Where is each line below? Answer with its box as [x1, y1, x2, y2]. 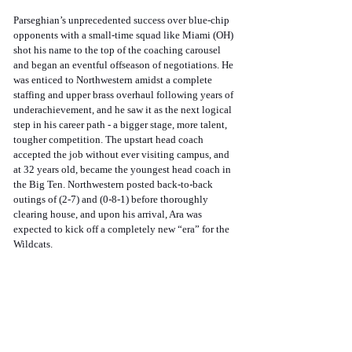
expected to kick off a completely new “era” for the [13, 223, 232, 236]
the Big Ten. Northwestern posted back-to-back [13, 178, 215, 191]
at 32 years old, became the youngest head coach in [13, 163, 233, 176]
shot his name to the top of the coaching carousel [13, 44, 223, 57]
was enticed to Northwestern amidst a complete [13, 74, 214, 86]
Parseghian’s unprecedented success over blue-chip [13, 14, 232, 27]
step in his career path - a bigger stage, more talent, [13, 119, 229, 131]
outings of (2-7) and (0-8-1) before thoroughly [13, 193, 211, 206]
